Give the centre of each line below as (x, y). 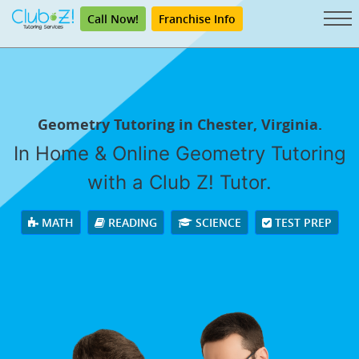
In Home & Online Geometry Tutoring (179, 154)
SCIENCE (216, 223)
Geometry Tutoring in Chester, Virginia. (179, 125)
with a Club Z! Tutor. (179, 183)
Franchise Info (197, 19)
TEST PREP (301, 223)
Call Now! (113, 19)
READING (131, 223)
